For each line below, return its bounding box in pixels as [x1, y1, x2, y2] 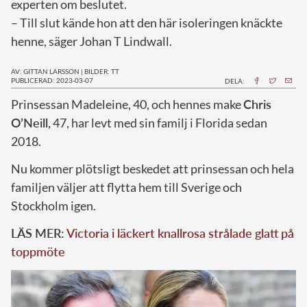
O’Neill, [11, 114, 51, 130]
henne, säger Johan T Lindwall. [11, 33, 172, 49]
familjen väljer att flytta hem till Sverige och [11, 179, 242, 195]
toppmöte [11, 243, 65, 259]
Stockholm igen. [11, 197, 96, 213]
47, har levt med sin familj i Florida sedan [51, 114, 267, 130]
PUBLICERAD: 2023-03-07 [11, 75, 93, 84]
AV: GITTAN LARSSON [11, 66, 79, 75]
